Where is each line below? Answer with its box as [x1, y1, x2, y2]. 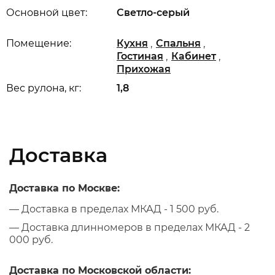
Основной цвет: [6, 7, 87, 18]
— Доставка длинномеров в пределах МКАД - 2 [9, 222, 250, 233]
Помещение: [6, 37, 71, 49]
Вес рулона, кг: [6, 82, 81, 94]
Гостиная [117, 50, 163, 62]
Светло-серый [117, 7, 190, 18]
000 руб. [9, 234, 53, 246]
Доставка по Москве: [9, 182, 120, 194]
